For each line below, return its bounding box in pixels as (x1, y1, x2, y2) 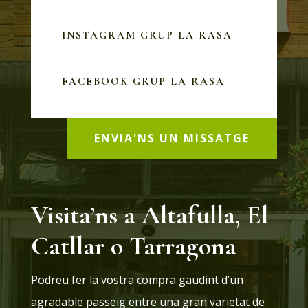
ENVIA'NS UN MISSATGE (94, 130, 250, 146)
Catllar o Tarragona (30, 230, 236, 262)
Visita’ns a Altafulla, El (30, 199, 268, 231)
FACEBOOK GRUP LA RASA (61, 74, 225, 87)
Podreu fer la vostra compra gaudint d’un (30, 272, 243, 287)
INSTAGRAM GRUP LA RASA (61, 28, 232, 41)
